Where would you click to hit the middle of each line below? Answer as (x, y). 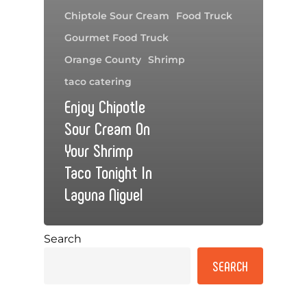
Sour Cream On (107, 127)
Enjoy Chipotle (105, 106)
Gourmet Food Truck (116, 37)
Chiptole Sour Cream (117, 15)
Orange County (103, 59)
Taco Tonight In (108, 171)
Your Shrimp (99, 149)
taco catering (98, 81)
